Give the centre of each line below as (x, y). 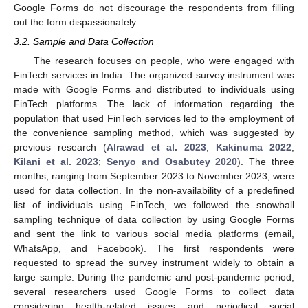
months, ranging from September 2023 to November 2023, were (154, 176)
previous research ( (60, 147)
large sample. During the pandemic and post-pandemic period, (154, 277)
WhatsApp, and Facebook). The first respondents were (154, 249)
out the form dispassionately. (76, 22)
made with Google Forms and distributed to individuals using (154, 90)
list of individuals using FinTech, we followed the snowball (154, 205)
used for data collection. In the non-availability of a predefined (154, 191)
